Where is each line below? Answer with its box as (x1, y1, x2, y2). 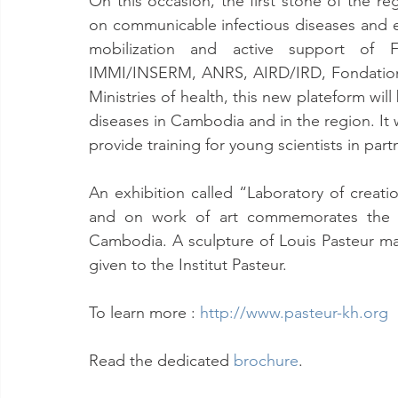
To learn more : (89, 303, 200, 322)
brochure (234, 351, 298, 370)
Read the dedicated (89, 351, 234, 370)
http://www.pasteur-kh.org (200, 303, 388, 322)
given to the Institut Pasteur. (89, 255, 287, 275)
